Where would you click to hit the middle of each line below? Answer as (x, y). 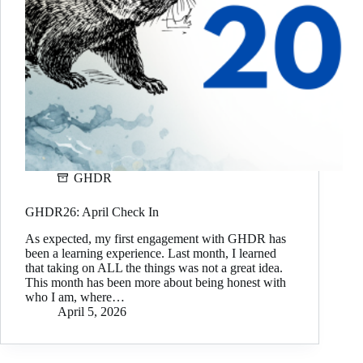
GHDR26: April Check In (92, 212)
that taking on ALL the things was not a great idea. (154, 268)
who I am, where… (75, 297)
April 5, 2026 (92, 312)
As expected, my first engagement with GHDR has (156, 239)
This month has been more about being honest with (156, 283)
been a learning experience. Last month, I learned (151, 254)
